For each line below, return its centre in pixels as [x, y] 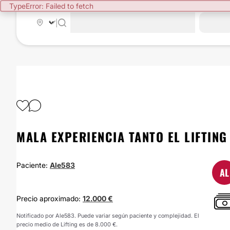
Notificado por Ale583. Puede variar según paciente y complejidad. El [108, 216]
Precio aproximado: [50, 198]
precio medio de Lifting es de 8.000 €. [67, 224]
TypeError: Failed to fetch [51, 6]
